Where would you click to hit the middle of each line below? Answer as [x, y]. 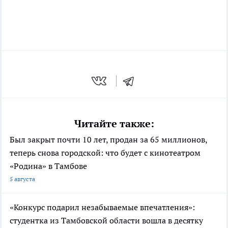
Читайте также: [114, 123]
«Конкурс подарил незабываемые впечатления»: [102, 207]
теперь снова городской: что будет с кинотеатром [105, 152]
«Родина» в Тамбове [48, 166]
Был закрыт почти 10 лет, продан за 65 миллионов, [108, 139]
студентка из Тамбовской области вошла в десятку [106, 220]
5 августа [22, 179]
